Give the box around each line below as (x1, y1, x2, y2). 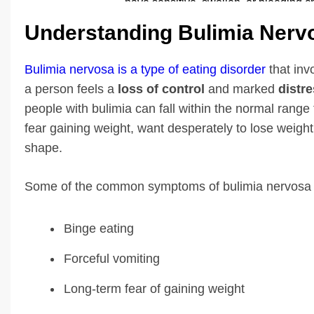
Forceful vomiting (64, 251, 160, 266)
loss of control (118, 81, 205, 96)
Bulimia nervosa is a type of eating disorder (25, 62, 269, 76)
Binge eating (64, 221, 134, 235)
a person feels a (25, 81, 118, 96)
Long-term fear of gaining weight (64, 281, 245, 296)
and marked (205, 81, 278, 96)
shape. (25, 140, 62, 155)
